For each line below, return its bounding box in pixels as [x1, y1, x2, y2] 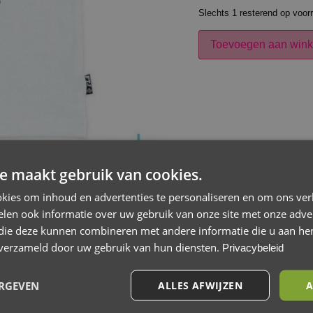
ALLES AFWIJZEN [158, 278, 242, 291]
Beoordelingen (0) [24, 259, 125, 272]
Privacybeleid [222, 241, 284, 253]
